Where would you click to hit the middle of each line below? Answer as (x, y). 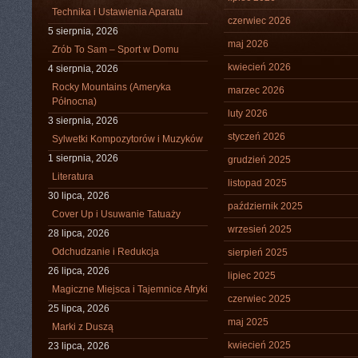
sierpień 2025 (258, 253)
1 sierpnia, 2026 (83, 158)
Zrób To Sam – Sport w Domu (115, 50)
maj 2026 (248, 44)
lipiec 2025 (252, 276)
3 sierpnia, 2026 (83, 121)
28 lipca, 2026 (79, 233)
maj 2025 (248, 322)
